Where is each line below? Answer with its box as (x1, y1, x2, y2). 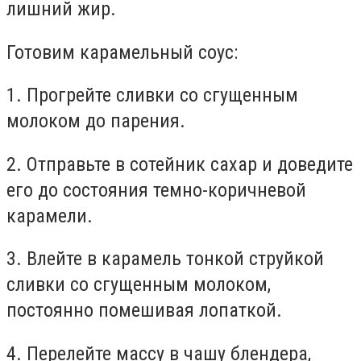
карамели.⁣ (6, 204, 93, 227)
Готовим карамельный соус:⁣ (6, 40, 238, 64)
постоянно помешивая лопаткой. (6, 299, 282, 322)
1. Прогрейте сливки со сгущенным (6, 84, 298, 107)
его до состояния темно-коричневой (6, 178, 306, 201)
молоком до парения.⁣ (6, 110, 185, 133)
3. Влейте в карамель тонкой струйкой (6, 247, 324, 271)
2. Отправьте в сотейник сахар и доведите (6, 152, 353, 176)
